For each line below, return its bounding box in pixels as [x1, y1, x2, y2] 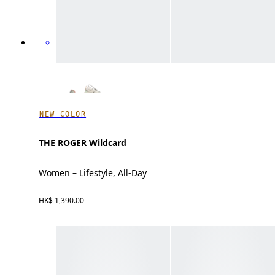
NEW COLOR [39, 110, 87, 118]
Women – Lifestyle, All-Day [39, 167, 147, 179]
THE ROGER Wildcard [39, 137, 127, 149]
